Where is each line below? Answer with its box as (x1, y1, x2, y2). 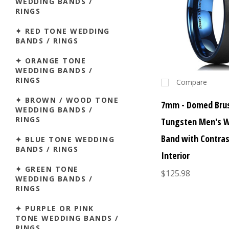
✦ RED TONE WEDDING (15, 26, 110, 36)
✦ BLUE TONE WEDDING (15, 134, 115, 144)
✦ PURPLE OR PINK (15, 203, 94, 213)
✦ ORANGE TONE (15, 55, 86, 65)
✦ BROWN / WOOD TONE (15, 95, 119, 105)
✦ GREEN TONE (15, 164, 79, 174)
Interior (161, 149, 190, 162)
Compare (176, 77, 208, 87)
